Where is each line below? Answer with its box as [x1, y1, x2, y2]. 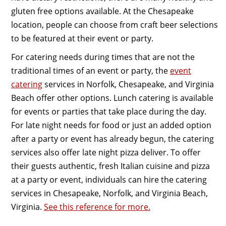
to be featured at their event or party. [11, 33, 153, 44]
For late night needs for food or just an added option [11, 119, 211, 131]
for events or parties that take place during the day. [11, 105, 206, 117]
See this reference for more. [43, 201, 150, 212]
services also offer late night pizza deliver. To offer [11, 146, 201, 158]
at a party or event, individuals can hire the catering [11, 174, 207, 185]
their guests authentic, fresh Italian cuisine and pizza [11, 160, 210, 172]
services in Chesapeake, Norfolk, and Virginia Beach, [11, 187, 208, 199]
